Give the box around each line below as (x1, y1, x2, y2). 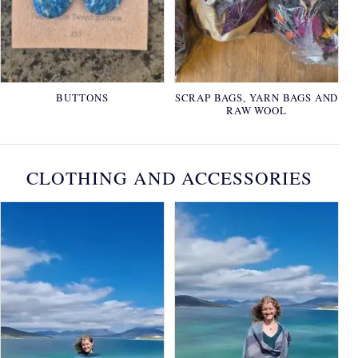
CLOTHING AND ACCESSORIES (26, 165, 312, 189)
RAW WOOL (225, 102, 288, 117)
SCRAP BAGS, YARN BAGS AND (174, 89, 339, 105)
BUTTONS (56, 89, 109, 105)
